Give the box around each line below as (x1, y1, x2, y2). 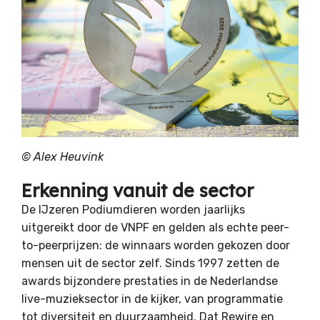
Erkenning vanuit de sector (21, 179, 254, 202)
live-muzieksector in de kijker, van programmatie (21, 292, 283, 306)
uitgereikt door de (21, 221, 121, 235)
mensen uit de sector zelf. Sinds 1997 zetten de (21, 256, 279, 271)
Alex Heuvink (34, 150, 104, 164)
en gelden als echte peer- (149, 221, 289, 235)
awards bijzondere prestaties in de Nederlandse (21, 274, 278, 289)
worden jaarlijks (157, 203, 245, 217)
